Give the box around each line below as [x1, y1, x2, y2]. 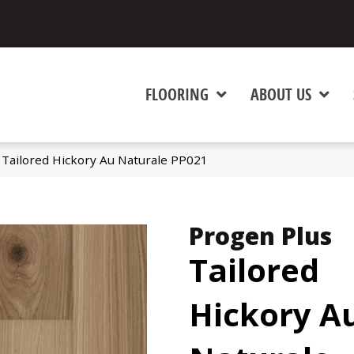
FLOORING [145, 84, 209, 105]
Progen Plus [189, 220, 332, 252]
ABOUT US [250, 84, 312, 105]
